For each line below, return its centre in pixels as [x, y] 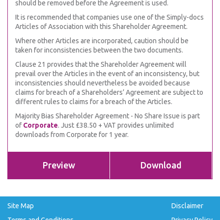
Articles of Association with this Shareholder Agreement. [101, 27]
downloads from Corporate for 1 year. [72, 135]
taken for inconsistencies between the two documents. [99, 50]
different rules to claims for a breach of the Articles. [94, 102]
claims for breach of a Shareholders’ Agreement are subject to [109, 92]
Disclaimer [187, 206]
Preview [59, 165]
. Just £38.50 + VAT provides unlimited [116, 125]
